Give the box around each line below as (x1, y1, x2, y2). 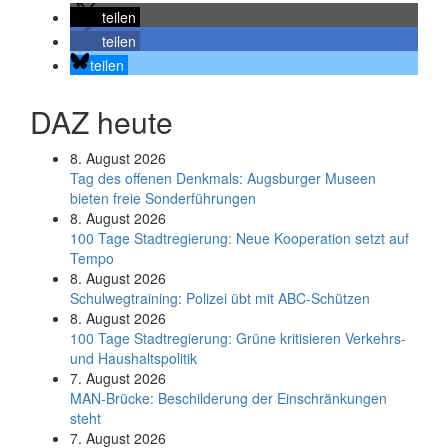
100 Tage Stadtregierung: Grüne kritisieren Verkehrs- (70, 328, 406, 348)
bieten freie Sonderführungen (70, 188, 256, 208)
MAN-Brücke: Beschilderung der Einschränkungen (70, 388, 387, 408)
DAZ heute (30, 100, 173, 143)
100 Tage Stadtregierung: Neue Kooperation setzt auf (70, 228, 409, 248)
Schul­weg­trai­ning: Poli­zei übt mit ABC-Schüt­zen (70, 288, 370, 308)
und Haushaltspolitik (70, 348, 197, 368)
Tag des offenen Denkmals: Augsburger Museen (70, 168, 376, 188)
